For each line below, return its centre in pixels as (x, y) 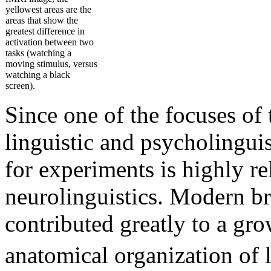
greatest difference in (45, 31)
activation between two (50, 42)
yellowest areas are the (48, 9)
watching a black (38, 74)
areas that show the (42, 20)
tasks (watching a (38, 53)
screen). (20, 85)
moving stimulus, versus (51, 64)
